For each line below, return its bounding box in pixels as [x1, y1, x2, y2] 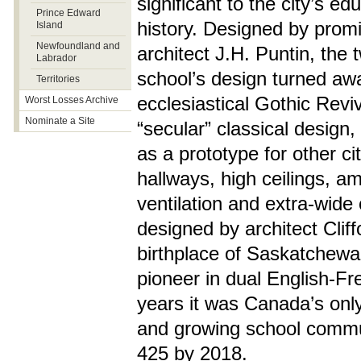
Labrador [36, 52, 77, 64]
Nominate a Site [25, 115, 95, 127]
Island [36, 19, 63, 31]
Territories [36, 73, 80, 85]
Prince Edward [36, 7, 101, 19]
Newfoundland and [36, 40, 120, 52]
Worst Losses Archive [25, 94, 118, 106]
